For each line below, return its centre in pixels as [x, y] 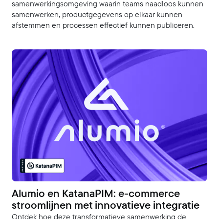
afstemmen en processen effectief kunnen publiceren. [103, 25]
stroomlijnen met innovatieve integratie [106, 205]
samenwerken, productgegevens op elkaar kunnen [97, 14]
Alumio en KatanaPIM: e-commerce [96, 193]
